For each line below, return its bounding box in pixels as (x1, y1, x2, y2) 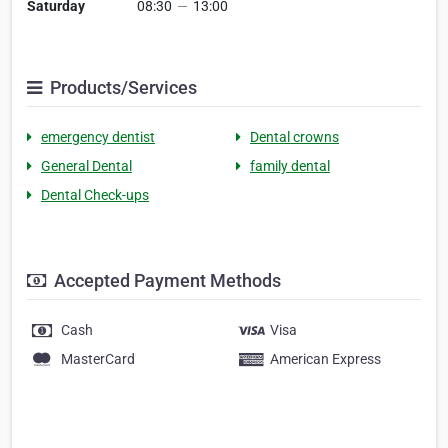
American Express (270, 351, 381, 368)
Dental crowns (250, 129, 339, 146)
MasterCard (61, 351, 135, 368)
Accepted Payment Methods (50, 270, 281, 292)
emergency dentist (41, 129, 155, 146)
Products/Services (46, 77, 197, 99)
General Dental (41, 158, 132, 175)
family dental (250, 158, 330, 175)
